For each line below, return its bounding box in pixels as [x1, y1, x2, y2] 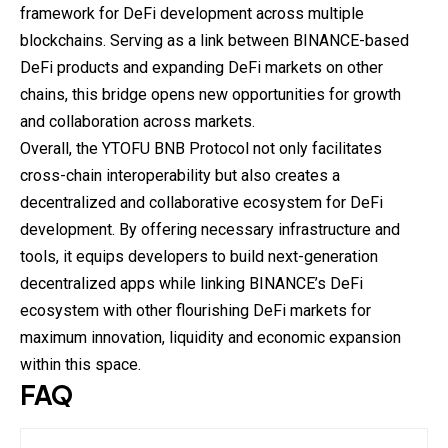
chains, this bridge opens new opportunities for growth [20, 84, 401, 104]
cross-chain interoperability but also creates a [20, 165, 340, 185]
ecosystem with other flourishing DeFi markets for [20, 300, 371, 320]
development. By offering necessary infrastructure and [20, 219, 400, 239]
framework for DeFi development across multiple [20, 3, 364, 23]
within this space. [20, 354, 141, 374]
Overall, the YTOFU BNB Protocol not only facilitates [20, 138, 382, 158]
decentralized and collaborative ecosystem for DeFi [20, 192, 383, 212]
